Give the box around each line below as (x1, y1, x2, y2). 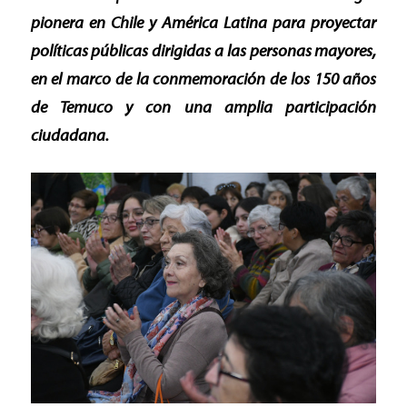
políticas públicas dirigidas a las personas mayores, (30, 41, 377, 61)
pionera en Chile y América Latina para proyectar (30, 13, 377, 33)
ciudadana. (30, 125, 109, 145)
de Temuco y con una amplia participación (30, 97, 377, 117)
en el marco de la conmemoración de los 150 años (30, 69, 377, 89)
